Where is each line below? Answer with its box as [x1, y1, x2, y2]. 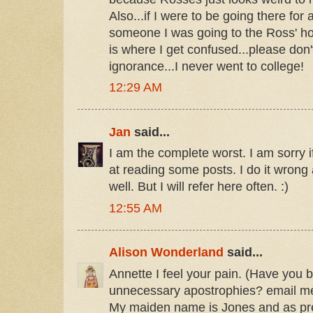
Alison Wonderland [109, 245, 224, 260]
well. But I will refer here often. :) [109, 180, 289, 194]
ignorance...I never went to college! [109, 59, 304, 73]
